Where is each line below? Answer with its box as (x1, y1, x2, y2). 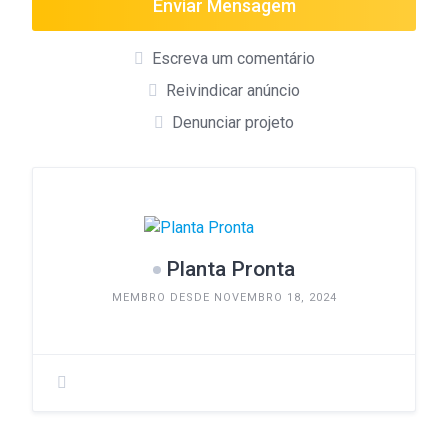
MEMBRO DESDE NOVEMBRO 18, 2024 (111, 290, 337, 304)
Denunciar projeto (172, 112, 294, 132)
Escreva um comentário (151, 48, 315, 68)
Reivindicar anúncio (166, 80, 300, 100)
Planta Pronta (166, 256, 295, 281)
